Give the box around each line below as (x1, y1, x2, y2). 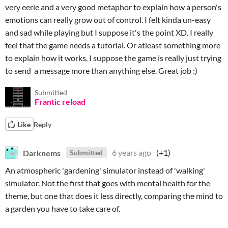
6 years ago (112, 148, 151, 157)
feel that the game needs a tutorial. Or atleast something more (5, 40, 220, 50)
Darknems (23, 148, 61, 157)
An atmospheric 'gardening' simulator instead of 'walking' (5, 165, 205, 175)
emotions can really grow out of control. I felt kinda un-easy (5, 15, 211, 24)
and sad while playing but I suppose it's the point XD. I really (5, 27, 213, 37)
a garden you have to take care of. (5, 204, 120, 213)
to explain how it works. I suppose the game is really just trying (5, 53, 221, 63)
